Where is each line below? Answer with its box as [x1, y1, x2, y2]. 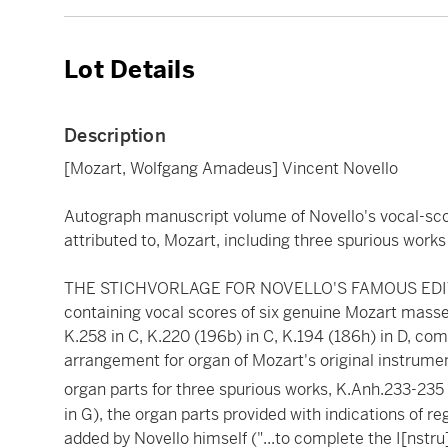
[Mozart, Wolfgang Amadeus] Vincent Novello [64, 158, 398, 180]
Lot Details [64, 55, 195, 86]
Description [64, 124, 166, 148]
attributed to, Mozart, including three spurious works [64, 230, 446, 252]
